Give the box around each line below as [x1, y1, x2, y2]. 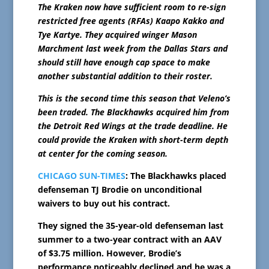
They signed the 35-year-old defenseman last [37, 220, 223, 232]
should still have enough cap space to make [37, 56, 210, 68]
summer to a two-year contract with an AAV [37, 234, 222, 246]
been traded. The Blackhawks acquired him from [37, 106, 229, 118]
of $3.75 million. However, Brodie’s [37, 247, 181, 259]
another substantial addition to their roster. [37, 70, 213, 82]
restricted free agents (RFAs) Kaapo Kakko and [37, 15, 224, 27]
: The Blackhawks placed [125, 170, 226, 182]
